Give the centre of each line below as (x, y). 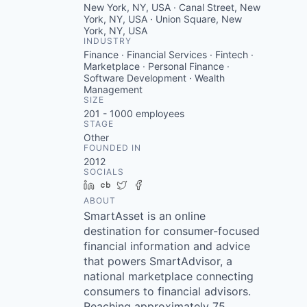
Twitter (148, 185)
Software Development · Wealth (154, 78)
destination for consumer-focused (172, 231)
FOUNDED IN (112, 148)
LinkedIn (119, 185)
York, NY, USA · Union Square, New (163, 19)
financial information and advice (167, 246)
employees (159, 113)
